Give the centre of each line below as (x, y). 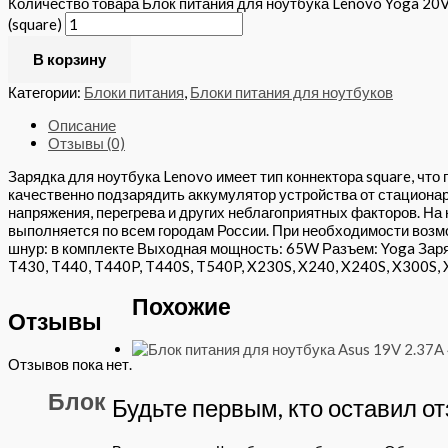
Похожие (181, 307)
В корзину (69, 58)
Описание (82, 124)
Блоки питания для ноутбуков (291, 91)
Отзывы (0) (86, 142)
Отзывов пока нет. (70, 364)
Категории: (46, 91)
